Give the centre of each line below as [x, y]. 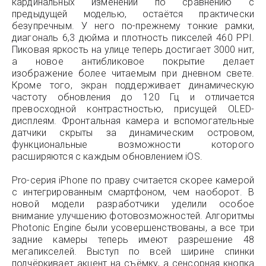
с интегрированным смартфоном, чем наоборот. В [133, 192]
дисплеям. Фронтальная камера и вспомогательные [133, 121]
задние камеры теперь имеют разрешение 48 [133, 240]
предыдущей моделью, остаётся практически [133, 14]
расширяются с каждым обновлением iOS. [107, 156]
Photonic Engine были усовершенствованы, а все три [133, 228]
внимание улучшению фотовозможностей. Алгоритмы [133, 216]
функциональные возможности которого [133, 145]
